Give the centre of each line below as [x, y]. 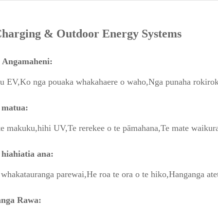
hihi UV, [53, 128]
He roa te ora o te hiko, [128, 174]
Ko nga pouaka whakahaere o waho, [84, 82]
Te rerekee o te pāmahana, [114, 128]
